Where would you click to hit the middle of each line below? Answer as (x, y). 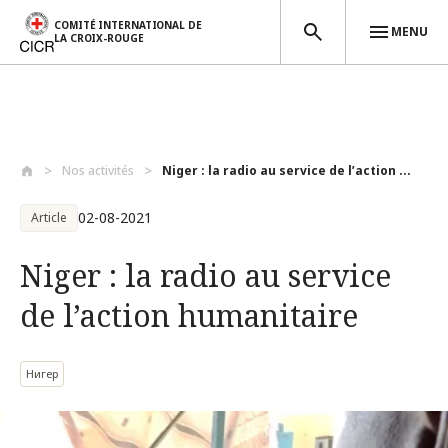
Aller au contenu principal (92, 147)
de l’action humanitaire (189, 315)
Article (49, 217)
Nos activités (98, 170)
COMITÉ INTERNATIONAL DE (128, 24)
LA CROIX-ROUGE (99, 37)
